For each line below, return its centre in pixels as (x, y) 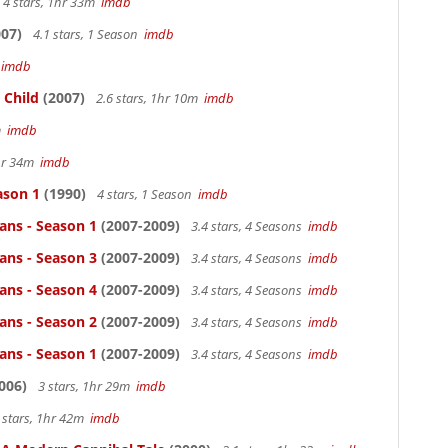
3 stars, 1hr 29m (85, 386)
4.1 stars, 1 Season (87, 34)
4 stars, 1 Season (146, 194)
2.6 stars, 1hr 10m (148, 98)
